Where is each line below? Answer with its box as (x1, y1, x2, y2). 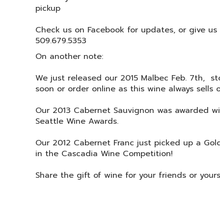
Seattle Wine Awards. (35, 115, 118, 127)
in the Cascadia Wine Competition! (35, 148, 173, 160)
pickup (35, 2, 60, 14)
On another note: (35, 51, 103, 62)
